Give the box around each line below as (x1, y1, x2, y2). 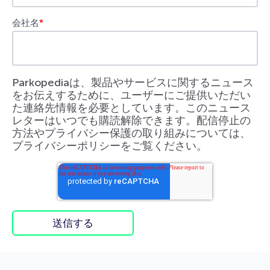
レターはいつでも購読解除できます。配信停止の (12, 113, 251, 127)
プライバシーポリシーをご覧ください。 (12, 139, 207, 152)
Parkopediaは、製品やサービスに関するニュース (12, 75, 254, 89)
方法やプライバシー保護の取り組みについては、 (12, 126, 251, 140)
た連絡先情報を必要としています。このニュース (12, 101, 251, 115)
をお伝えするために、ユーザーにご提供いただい (12, 88, 251, 102)
